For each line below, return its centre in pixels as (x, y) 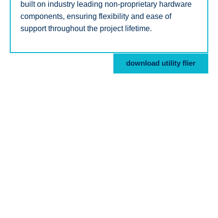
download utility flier (161, 63)
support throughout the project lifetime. (86, 28)
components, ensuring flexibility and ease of (96, 16)
